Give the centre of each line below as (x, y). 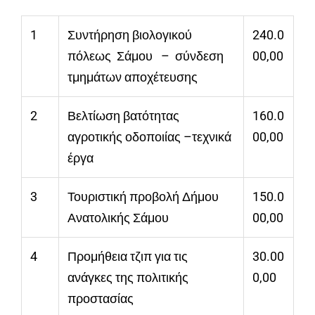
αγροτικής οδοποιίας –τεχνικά (151, 137)
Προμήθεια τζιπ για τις (128, 257)
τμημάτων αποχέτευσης (133, 77)
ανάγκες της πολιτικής (128, 278)
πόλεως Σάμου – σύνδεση (146, 56)
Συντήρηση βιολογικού (130, 35)
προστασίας (101, 299)
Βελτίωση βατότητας (125, 116)
